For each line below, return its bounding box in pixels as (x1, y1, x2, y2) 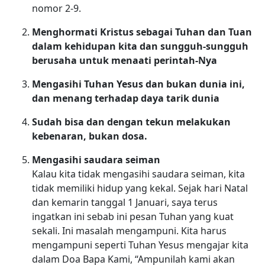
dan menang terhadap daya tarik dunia (31, 91, 219, 105)
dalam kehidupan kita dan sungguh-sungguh (31, 39, 248, 53)
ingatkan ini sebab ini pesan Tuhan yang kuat (31, 209, 234, 223)
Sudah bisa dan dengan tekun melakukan (31, 115, 231, 128)
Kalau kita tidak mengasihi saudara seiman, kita (31, 167, 245, 180)
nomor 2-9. (31, 1, 81, 15)
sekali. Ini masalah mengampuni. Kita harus (31, 224, 227, 237)
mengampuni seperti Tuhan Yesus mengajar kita (31, 238, 248, 251)
